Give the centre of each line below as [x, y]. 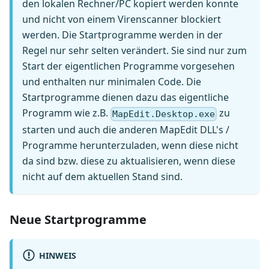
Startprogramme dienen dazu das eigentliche [125, 98]
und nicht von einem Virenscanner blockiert [122, 20]
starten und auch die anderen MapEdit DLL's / [126, 129]
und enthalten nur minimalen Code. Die [112, 82]
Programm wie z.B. [66, 113]
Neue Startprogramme [78, 219]
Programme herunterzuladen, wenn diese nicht [130, 145]
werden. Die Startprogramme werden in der [122, 35]
